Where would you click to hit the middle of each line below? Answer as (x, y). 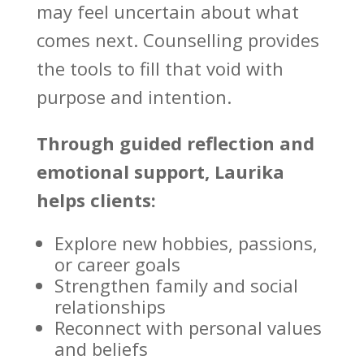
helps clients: (96, 200)
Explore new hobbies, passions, (186, 243)
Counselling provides (231, 40)
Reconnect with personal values (188, 328)
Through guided (111, 143)
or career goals (117, 264)
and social (253, 286)
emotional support (120, 172)
